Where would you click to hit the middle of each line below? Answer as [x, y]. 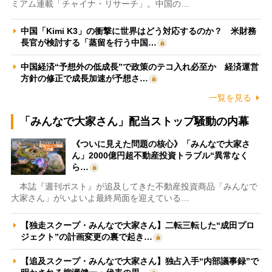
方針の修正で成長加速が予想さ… [84, 78]
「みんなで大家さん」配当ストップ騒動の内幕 [134, 121]
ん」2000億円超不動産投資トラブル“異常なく [160, 155]
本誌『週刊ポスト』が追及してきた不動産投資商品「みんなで [134, 186]
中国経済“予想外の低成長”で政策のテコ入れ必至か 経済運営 [139, 66]
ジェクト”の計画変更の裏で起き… [86, 236]
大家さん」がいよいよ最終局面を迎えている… [100, 198]
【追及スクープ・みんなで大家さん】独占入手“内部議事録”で [139, 261]
